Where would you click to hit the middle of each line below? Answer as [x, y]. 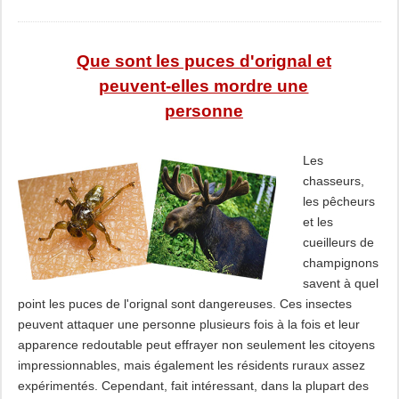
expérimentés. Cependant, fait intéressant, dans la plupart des [193, 386]
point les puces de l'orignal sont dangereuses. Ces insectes [184, 304]
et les [318, 222]
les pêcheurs [338, 201]
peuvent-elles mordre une [204, 86]
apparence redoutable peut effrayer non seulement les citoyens [196, 345]
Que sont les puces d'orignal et [204, 61]
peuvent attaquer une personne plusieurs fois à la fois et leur [188, 324]
